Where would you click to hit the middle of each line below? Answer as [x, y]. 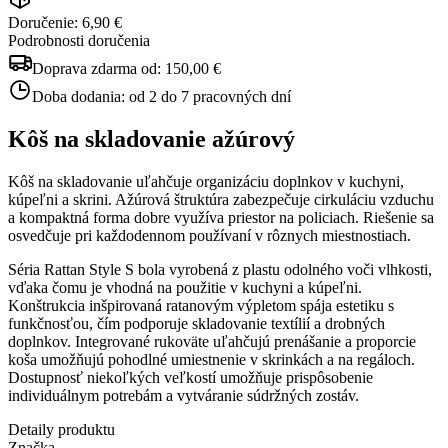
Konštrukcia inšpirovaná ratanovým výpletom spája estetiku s [201, 305]
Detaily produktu [61, 429]
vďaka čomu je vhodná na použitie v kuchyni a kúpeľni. [185, 287]
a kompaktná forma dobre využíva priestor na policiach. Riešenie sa [221, 217]
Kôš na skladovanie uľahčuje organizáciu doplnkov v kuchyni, [206, 181]
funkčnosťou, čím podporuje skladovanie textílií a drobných [196, 323]
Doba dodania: [80, 96]
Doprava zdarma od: [98, 68]
